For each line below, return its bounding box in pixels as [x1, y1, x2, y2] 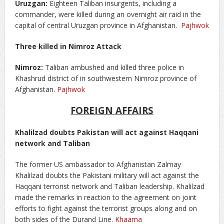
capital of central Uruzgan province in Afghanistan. [14, 20, 181, 30]
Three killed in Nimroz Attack [14, 41, 121, 51]
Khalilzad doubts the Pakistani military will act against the [14, 170, 199, 180]
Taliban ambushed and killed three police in [42, 62, 184, 72]
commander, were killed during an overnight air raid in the [14, 9, 201, 19]
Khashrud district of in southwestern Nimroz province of [14, 73, 196, 83]
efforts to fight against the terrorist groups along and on [14, 203, 197, 213]
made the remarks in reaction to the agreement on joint [14, 192, 196, 202]
